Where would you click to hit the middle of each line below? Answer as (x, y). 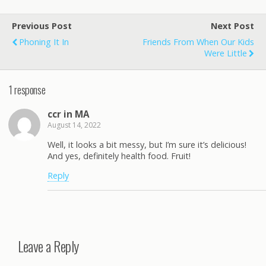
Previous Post (42, 26)
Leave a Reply (48, 246)
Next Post (232, 26)
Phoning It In (44, 42)
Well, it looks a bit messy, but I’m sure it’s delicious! (147, 144)
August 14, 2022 (74, 125)
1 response (27, 89)
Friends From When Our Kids (198, 42)
